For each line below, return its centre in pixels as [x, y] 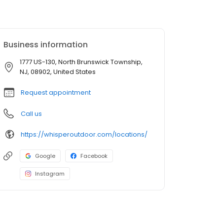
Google [45, 156]
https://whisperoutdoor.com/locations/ [84, 134]
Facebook [94, 156]
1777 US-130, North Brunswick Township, [81, 62]
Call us [31, 114]
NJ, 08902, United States [58, 72]
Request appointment [56, 93]
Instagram [50, 174]
